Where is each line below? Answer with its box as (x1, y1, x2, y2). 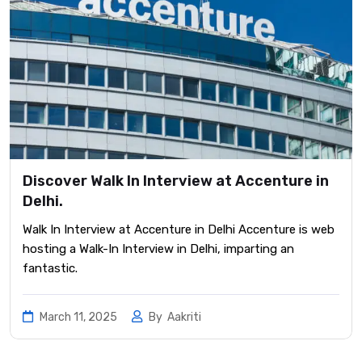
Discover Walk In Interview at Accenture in (23, 172, 329, 191)
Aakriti (167, 310, 201, 325)
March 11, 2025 (37, 310, 120, 325)
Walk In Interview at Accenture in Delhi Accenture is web (23, 222, 335, 238)
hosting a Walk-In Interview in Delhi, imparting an (23, 242, 294, 257)
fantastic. (23, 261, 78, 276)
